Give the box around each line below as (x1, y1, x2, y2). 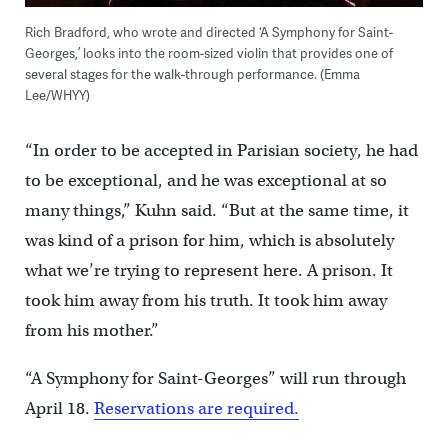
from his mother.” (24, 319, 159, 341)
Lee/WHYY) (24, 85, 90, 104)
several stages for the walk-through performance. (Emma (24, 64, 360, 83)
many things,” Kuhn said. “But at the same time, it (24, 199, 409, 221)
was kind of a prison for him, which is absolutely (24, 229, 394, 251)
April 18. (24, 397, 94, 419)
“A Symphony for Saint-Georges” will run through (24, 367, 406, 389)
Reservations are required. (93, 397, 299, 419)
